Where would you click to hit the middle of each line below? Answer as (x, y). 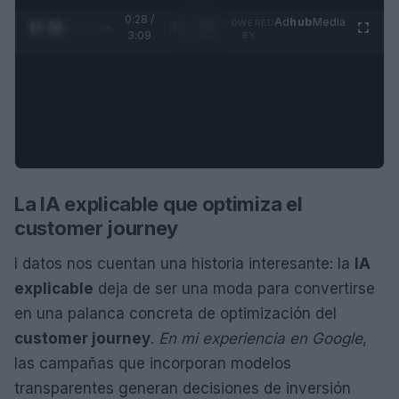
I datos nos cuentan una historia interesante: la (184, 263)
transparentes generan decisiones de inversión (183, 388)
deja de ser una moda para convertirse (234, 288)
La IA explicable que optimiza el (159, 204)
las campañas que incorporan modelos (153, 363)
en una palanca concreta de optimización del (175, 313)
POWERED (250, 22)
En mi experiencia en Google (261, 338)
